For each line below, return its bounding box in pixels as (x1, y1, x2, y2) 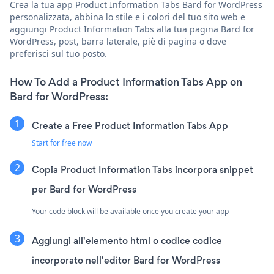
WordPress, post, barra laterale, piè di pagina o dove (10, 35, 226, 48)
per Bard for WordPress (32, 183, 136, 196)
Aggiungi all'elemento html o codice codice (32, 234, 222, 248)
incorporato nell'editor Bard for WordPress (32, 254, 220, 267)
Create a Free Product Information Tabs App (32, 119, 228, 133)
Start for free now (32, 138, 92, 149)
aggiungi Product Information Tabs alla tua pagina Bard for (10, 23, 254, 35)
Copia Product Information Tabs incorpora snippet (32, 163, 253, 177)
